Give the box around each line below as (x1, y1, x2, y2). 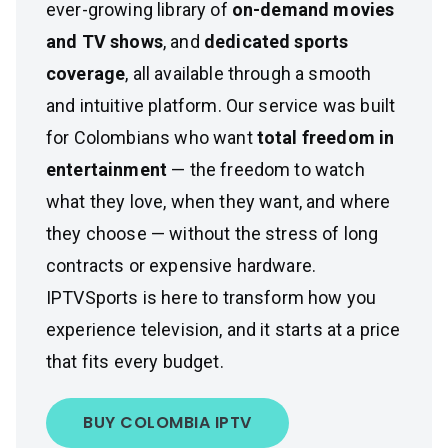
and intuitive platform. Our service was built (46, 95, 396, 116)
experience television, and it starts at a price (46, 319, 401, 340)
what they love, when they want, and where (46, 191, 391, 212)
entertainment (46, 159, 168, 180)
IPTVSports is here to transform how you (46, 287, 377, 308)
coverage (46, 63, 126, 84)
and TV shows (46, 31, 163, 52)
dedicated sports (203, 31, 349, 52)
